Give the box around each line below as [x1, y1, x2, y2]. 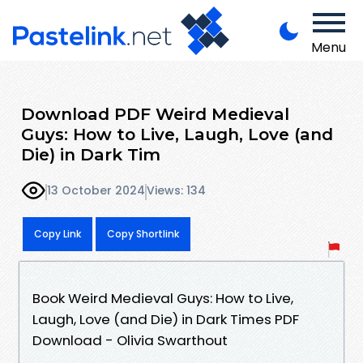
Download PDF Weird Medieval [21, 103, 289, 124]
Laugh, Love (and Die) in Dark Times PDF [32, 309, 299, 329]
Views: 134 [147, 182, 206, 199]
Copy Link [34, 226, 81, 241]
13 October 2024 [47, 182, 145, 199]
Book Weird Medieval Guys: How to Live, [32, 288, 293, 308]
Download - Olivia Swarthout [32, 330, 228, 350]
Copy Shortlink [107, 226, 179, 241]
